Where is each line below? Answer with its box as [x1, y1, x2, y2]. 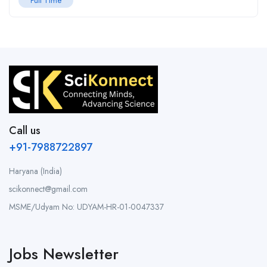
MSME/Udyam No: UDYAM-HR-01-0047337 [9, 201, 164, 213]
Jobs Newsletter [9, 243, 119, 265]
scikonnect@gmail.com [9, 183, 88, 195]
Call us [9, 123, 41, 138]
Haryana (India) [9, 165, 62, 177]
